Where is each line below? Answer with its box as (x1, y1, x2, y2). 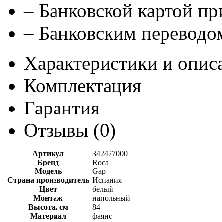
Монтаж (33, 193, 63, 202)
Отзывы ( (24, 119, 100, 141)
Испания (92, 175, 122, 184)
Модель (34, 166, 62, 175)
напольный (92, 193, 130, 202)
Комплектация (24, 74, 141, 96)
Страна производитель (7, 175, 89, 184)
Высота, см (28, 202, 68, 211)
